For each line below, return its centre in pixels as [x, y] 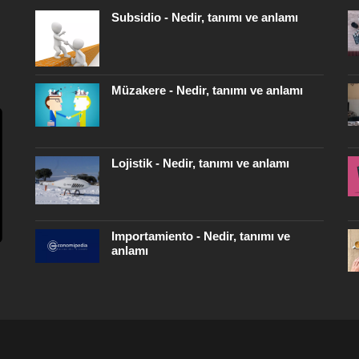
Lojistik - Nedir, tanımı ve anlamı [200, 163]
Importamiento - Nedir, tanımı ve [201, 236]
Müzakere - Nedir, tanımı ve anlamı [207, 91]
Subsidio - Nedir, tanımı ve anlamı [205, 18]
